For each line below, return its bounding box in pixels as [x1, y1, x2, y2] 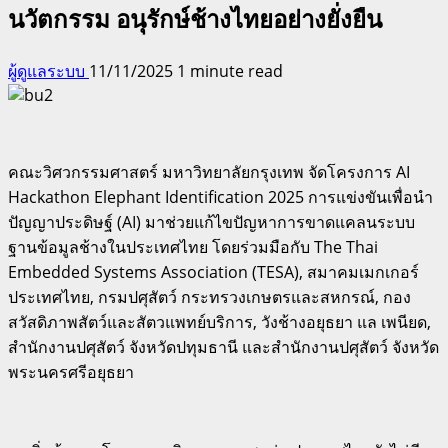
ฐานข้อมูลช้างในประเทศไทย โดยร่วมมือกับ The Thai [8, 235, 378, 258]
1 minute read [177, 59, 283, 82]
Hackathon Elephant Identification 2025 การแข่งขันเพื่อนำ [8, 185, 433, 208]
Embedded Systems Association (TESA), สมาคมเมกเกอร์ [8, 260, 419, 283]
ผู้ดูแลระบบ [8, 59, 89, 82]
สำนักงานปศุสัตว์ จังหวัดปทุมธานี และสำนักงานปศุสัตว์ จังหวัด [8, 335, 439, 358]
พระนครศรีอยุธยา [8, 360, 134, 383]
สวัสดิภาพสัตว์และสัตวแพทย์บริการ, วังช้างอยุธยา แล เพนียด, [8, 310, 431, 333]
